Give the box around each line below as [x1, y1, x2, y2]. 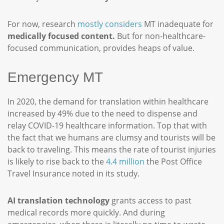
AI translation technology [7, 195, 109, 206]
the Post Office [144, 156, 202, 167]
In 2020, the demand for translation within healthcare [7, 96, 208, 107]
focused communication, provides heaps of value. [7, 42, 196, 53]
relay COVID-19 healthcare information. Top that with [7, 120, 207, 131]
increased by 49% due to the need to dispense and [7, 108, 197, 119]
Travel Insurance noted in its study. [7, 168, 141, 179]
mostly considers [77, 18, 142, 29]
